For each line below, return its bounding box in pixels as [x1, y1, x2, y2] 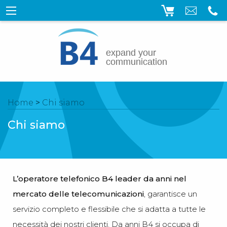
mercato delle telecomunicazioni [13, 188, 144, 199]
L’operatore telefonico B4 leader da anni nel [13, 173, 186, 183]
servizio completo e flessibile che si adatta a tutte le [13, 204, 206, 214]
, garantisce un [144, 188, 197, 199]
